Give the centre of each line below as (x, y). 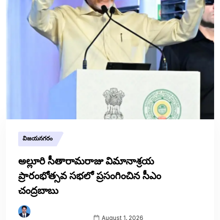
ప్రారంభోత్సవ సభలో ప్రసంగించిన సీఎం (90, 176)
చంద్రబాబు (38, 191)
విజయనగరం (38, 138)
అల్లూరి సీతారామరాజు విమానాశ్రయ (86, 161)
